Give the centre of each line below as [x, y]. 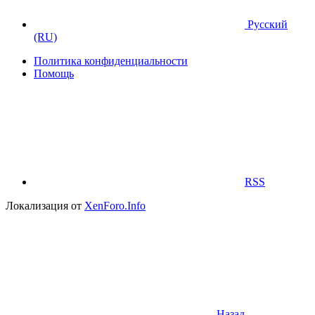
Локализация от [45, 205]
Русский [266, 24]
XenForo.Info [115, 205]
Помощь [54, 73]
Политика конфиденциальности [111, 60]
